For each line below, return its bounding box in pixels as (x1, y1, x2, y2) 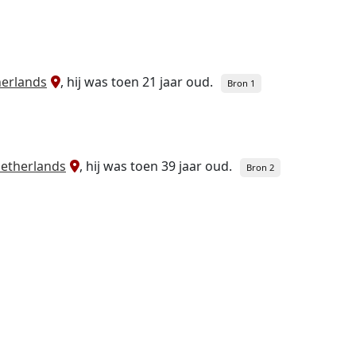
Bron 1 (227, 77, 255, 89)
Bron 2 (246, 161, 274, 173)
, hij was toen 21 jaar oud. (60, 73, 213, 91)
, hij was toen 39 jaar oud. (79, 157, 232, 175)
